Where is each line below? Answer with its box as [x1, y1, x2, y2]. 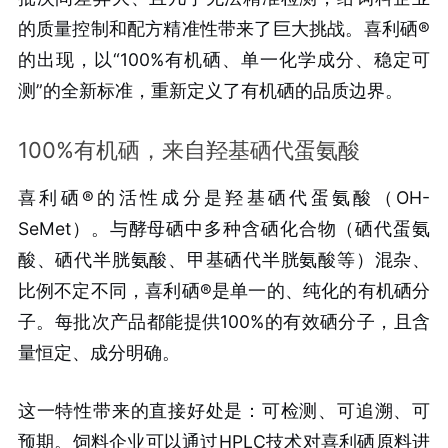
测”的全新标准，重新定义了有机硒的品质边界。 [17, 79, 403, 101]
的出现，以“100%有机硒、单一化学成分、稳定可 [17, 48, 431, 70]
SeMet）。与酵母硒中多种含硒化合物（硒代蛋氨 [17, 217, 431, 239]
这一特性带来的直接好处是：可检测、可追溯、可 [17, 400, 431, 422]
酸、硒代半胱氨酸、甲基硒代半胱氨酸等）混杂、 [17, 248, 431, 270]
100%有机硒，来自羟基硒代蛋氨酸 [17, 136, 360, 163]
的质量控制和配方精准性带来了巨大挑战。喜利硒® [17, 17, 431, 39]
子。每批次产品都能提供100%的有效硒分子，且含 [17, 310, 431, 332]
